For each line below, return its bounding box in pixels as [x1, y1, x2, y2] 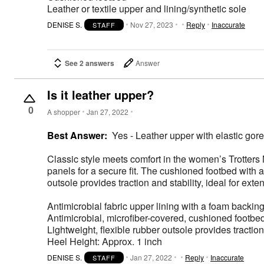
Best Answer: [47, 128, 107, 142]
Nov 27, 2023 [130, 19, 173, 30]
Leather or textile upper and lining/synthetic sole [47, 2, 246, 16]
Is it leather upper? [47, 85, 154, 103]
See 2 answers [65, 57, 114, 68]
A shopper [47, 107, 80, 117]
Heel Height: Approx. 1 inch [47, 234, 162, 248]
